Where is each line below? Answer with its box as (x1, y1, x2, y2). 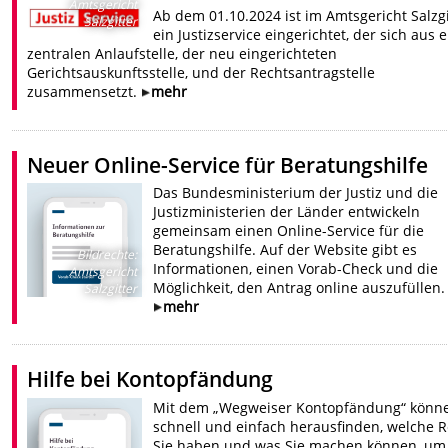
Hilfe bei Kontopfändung (27, 365, 274, 394)
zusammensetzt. (27, 82, 142, 102)
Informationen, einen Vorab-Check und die (152, 258, 438, 278)
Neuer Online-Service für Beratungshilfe (27, 150, 429, 179)
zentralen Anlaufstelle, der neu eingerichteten (27, 44, 338, 64)
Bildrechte (76, 246, 134, 264)
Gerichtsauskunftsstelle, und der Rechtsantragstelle (27, 63, 376, 83)
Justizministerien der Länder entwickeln (152, 201, 420, 221)
